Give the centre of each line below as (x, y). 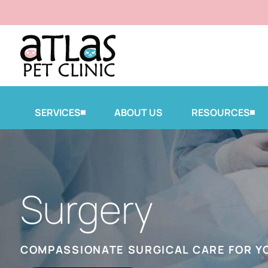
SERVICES (58, 112)
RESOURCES (221, 112)
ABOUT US (138, 112)
